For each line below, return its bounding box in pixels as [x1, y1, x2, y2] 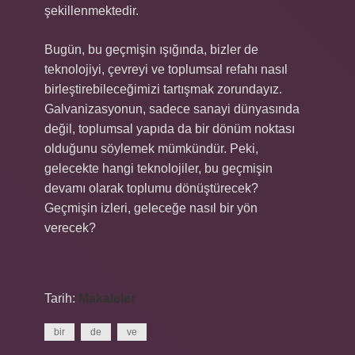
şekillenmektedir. [44, 4, 139, 17]
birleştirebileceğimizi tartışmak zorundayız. [44, 82, 282, 96]
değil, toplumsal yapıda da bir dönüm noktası [44, 122, 295, 136]
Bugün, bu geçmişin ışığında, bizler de [44, 43, 258, 56]
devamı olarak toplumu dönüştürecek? [44, 181, 258, 195]
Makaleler [78, 292, 136, 305]
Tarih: [44, 292, 78, 305]
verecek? [44, 221, 96, 235]
